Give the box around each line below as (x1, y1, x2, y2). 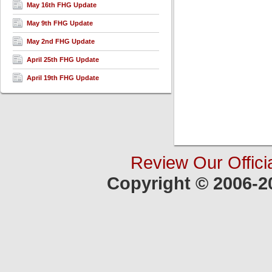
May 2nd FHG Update (27, 38, 95, 45)
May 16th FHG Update (27, 1, 97, 8)
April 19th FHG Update (27, 74, 99, 81)
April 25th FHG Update (27, 56, 99, 63)
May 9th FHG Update (27, 19, 93, 27)
